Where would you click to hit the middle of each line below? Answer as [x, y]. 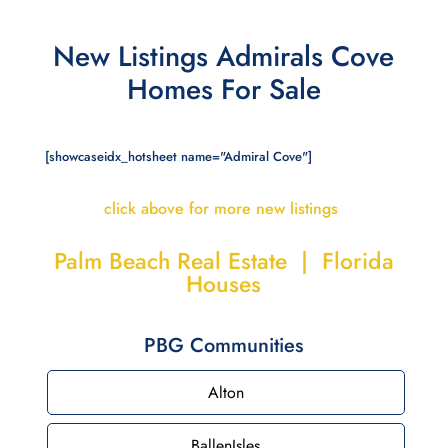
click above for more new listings [224, 208]
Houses [224, 283]
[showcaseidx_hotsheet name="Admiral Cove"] [178, 156]
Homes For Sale [223, 89]
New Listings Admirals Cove [224, 56]
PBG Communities [224, 345]
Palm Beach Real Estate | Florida [223, 260]
